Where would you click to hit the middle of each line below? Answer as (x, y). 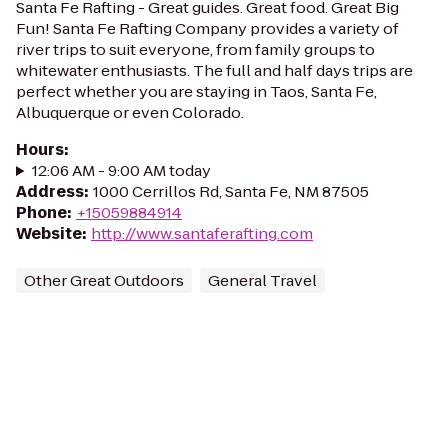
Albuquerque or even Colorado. (130, 112)
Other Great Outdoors (104, 280)
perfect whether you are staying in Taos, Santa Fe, (196, 91)
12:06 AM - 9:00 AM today (121, 170)
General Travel (262, 280)
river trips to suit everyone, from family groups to (195, 49)
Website (49, 233)
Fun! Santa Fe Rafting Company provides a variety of (207, 28)
